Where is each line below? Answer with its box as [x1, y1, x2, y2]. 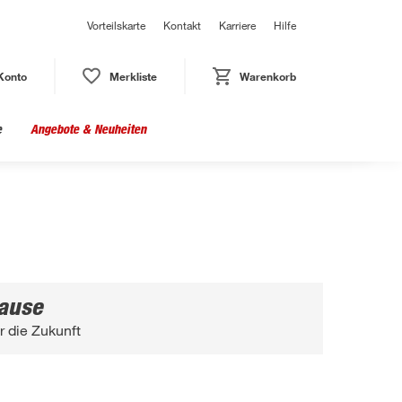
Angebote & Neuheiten [31, 121, 146, 136]
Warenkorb [239, 69, 296, 83]
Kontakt [163, 18, 201, 32]
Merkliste [109, 69, 157, 83]
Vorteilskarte [87, 18, 145, 32]
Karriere [219, 18, 256, 32]
